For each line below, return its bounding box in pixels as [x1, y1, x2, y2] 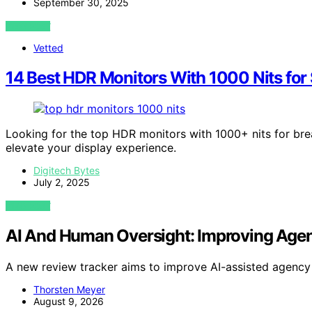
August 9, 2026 [33, 295, 104, 307]
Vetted [33, 42, 63, 54]
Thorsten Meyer [33, 283, 105, 295]
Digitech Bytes [33, 164, 100, 176]
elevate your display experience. [6, 141, 176, 155]
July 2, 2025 [33, 176, 90, 188]
